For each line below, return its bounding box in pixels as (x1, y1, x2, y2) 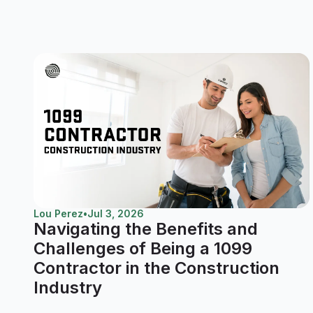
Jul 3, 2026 (87, 207, 144, 219)
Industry (34, 277, 102, 298)
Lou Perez (34, 207, 83, 219)
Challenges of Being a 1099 (34, 238, 252, 259)
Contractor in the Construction (34, 257, 279, 278)
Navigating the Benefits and (34, 218, 258, 239)
